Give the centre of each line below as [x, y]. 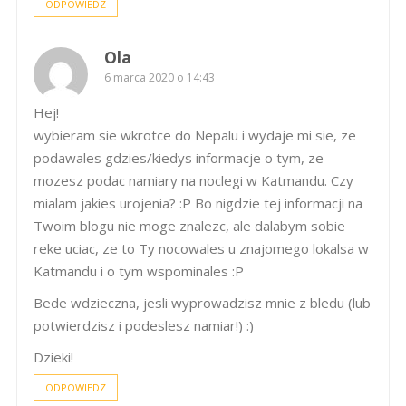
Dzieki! [53, 357]
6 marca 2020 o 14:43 [159, 77]
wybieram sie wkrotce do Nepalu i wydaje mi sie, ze [195, 135]
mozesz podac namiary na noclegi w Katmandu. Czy [193, 180]
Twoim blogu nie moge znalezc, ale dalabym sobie [189, 225]
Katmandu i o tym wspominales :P [139, 271]
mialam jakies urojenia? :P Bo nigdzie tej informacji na [198, 203]
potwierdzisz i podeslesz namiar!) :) [144, 325]
